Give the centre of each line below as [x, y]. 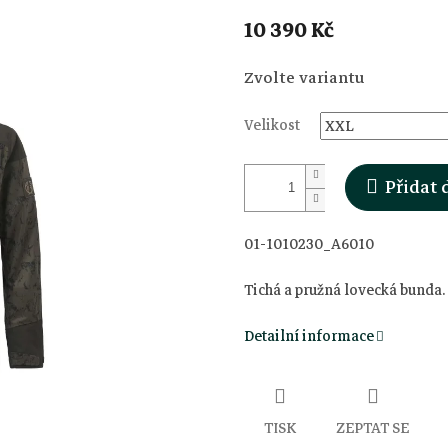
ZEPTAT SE [372, 427]
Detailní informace [309, 335]
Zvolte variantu [304, 77]
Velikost [272, 124]
